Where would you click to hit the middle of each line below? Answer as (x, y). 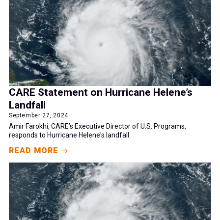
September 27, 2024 (39, 116)
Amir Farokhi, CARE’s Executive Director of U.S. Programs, (97, 126)
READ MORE (34, 151)
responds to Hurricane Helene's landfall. (70, 135)
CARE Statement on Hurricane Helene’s (101, 93)
